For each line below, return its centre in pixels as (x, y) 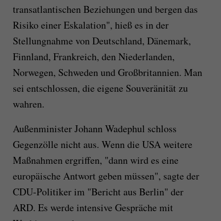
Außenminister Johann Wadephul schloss (94, 128)
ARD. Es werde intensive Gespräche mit (93, 207)
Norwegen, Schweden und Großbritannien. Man (107, 72)
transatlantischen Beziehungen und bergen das (105, 9)
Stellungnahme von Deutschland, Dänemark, (102, 40)
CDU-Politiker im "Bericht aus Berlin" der (98, 191)
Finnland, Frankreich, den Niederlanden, (93, 56)
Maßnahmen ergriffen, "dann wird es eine (95, 160)
